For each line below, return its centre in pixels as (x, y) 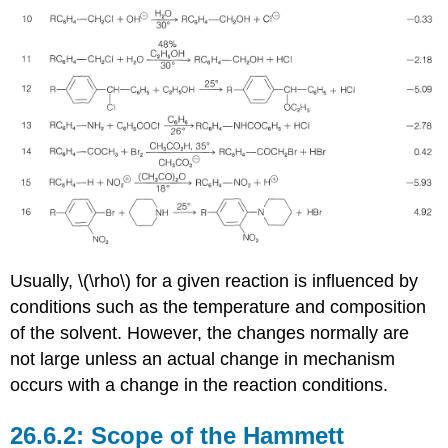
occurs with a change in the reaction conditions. (199, 384)
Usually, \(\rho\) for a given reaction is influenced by (214, 280)
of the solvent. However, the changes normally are (210, 332)
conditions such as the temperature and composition (218, 306)
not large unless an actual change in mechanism (203, 358)
